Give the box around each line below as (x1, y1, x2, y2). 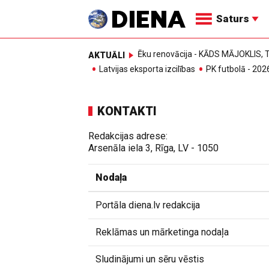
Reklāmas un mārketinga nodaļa (95, 226, 229, 238)
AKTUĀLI (88, 50, 125, 60)
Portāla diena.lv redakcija (95, 199, 200, 211)
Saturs (216, 13, 252, 25)
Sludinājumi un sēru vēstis (95, 253, 204, 265)
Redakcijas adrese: (88, 130, 168, 142)
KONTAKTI (97, 104, 157, 118)
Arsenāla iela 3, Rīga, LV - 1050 (88, 142, 219, 154)
